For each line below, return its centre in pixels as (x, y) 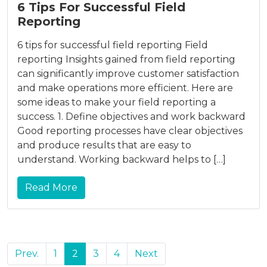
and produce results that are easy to (104, 145)
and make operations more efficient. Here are (125, 88)
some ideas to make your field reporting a (117, 102)
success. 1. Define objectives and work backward (131, 116)
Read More (51, 187)
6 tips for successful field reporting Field (113, 45)
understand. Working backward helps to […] (122, 159)
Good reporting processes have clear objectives (130, 131)
